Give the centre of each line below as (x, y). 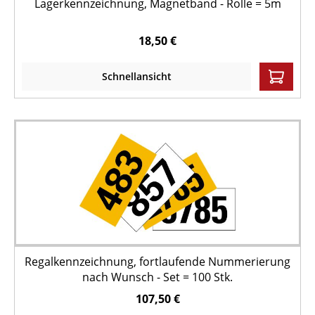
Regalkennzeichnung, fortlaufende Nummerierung (157, 262)
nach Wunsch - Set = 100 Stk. (157, 277)
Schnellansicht (136, 76)
